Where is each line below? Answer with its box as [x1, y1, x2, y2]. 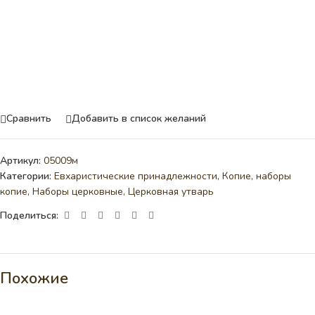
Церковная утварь [128, 184, 214, 198]
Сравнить [6, 112, 51, 126]
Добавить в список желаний [72, 112, 206, 126]
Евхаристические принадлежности [54, 169, 217, 183]
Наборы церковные [32, 184, 123, 198]
